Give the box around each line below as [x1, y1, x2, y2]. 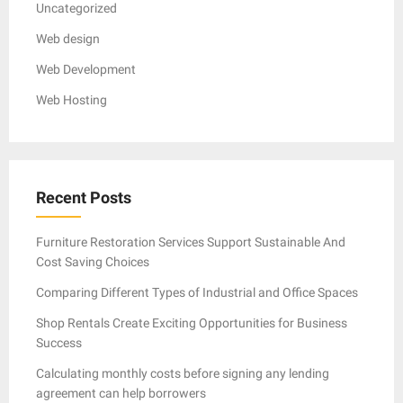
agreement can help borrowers [36, 385, 206, 400]
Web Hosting [36, 92, 107, 107]
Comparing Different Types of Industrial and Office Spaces [36, 284, 358, 300]
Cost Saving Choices [36, 254, 149, 269]
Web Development [36, 61, 136, 76]
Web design [36, 31, 100, 46]
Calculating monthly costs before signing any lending [36, 365, 329, 381]
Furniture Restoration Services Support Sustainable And [36, 234, 345, 249]
